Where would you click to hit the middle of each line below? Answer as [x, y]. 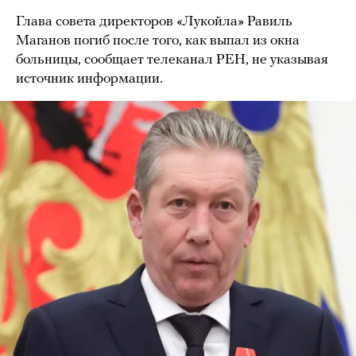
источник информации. [89, 79]
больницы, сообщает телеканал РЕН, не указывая [172, 60]
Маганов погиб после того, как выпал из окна [158, 41]
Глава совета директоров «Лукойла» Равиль [154, 22]
